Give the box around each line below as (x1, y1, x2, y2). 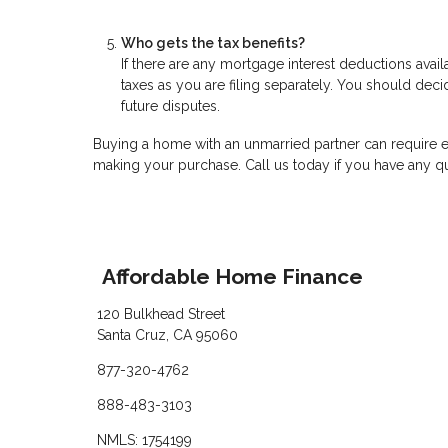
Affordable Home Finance (102, 264, 363, 290)
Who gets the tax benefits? (121, 35, 305, 52)
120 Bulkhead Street (96, 306, 225, 322)
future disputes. (121, 98, 220, 115)
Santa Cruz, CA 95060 (96, 327, 238, 343)
